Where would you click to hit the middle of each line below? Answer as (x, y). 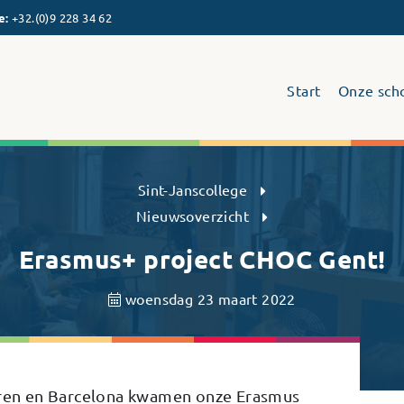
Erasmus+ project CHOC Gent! (202, 258)
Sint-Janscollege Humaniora (137, 100)
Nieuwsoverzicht (193, 215)
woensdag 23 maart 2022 (208, 298)
